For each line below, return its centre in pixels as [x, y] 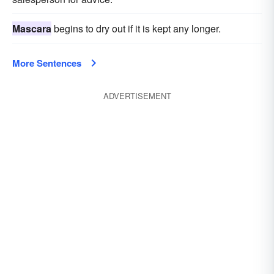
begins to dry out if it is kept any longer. [136, 28]
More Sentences [47, 63]
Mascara [32, 28]
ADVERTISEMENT [137, 96]
